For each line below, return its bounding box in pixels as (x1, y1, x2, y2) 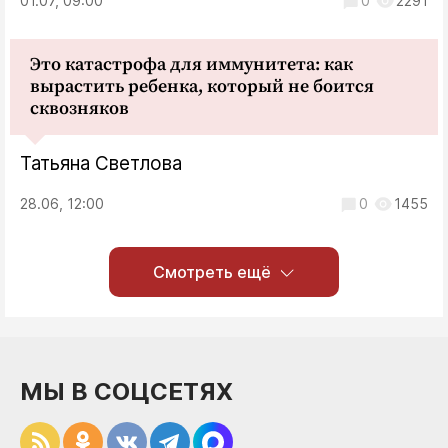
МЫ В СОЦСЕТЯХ (20, 376, 233, 406)
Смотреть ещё (153, 261, 271, 282)
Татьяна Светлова (20, 151, 182, 175)
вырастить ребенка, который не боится (30, 74, 374, 98)
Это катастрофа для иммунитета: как (30, 52, 353, 76)
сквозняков (30, 96, 129, 120)
